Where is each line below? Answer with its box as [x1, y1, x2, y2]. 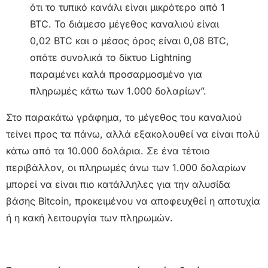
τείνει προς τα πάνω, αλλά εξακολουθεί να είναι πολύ [6, 127, 260, 140]
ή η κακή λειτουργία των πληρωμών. [6, 211, 173, 224]
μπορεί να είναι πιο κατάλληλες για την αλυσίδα [6, 178, 230, 190]
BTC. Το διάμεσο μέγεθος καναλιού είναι [30, 17, 219, 30]
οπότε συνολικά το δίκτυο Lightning [30, 51, 191, 63]
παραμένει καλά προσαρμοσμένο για [30, 68, 202, 80]
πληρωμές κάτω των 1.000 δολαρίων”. [30, 84, 206, 97]
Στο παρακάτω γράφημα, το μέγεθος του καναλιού [6, 111, 242, 123]
